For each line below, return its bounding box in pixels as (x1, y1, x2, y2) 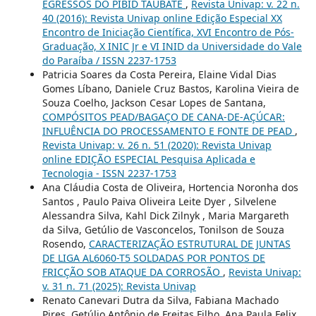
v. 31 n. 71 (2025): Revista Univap (42, 279, 196, 293)
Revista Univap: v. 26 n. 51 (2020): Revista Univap (42, 138, 272, 152)
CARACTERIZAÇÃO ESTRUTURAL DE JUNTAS (88, 237, 291, 251)
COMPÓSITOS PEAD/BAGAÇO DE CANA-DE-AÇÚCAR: (42, 110, 285, 124)
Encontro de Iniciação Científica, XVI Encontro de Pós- (42, 25, 294, 39)
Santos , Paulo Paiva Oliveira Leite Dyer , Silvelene (42, 195, 276, 209)
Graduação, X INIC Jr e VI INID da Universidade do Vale (42, 39, 302, 54)
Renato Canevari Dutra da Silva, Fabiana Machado (42, 293, 279, 308)
